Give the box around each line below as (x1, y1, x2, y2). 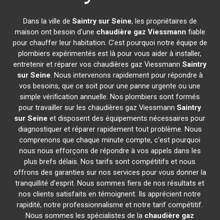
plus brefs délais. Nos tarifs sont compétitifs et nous (24, 157, 196, 166)
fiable (186, 27, 205, 36)
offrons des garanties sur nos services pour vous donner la (13, 168, 206, 177)
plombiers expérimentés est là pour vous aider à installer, (18, 49, 202, 58)
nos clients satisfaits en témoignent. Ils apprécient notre (19, 190, 201, 198)
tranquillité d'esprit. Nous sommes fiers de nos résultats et (15, 179, 205, 188)
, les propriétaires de (131, 17, 197, 26)
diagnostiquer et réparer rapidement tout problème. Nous (18, 125, 202, 134)
